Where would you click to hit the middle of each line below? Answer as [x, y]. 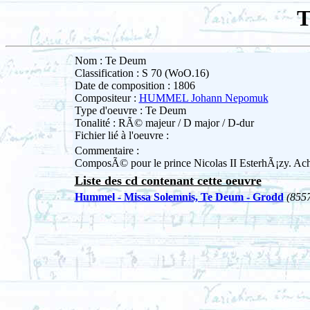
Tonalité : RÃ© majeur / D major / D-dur [164, 123]
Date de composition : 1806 [135, 86]
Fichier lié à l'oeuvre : [121, 136]
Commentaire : [107, 151]
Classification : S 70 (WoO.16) [142, 73]
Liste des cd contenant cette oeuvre [168, 181]
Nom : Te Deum [110, 61]
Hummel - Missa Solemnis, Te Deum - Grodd [179, 197]
